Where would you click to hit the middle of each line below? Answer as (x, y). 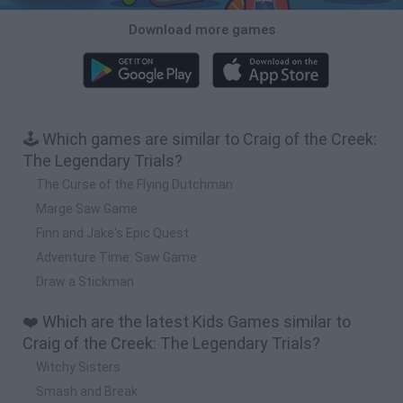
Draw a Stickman (85, 281)
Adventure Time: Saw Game (116, 257)
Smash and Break (87, 391)
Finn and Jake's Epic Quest (112, 233)
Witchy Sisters (78, 367)
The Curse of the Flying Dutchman (134, 184)
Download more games (201, 29)
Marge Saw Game (87, 208)
